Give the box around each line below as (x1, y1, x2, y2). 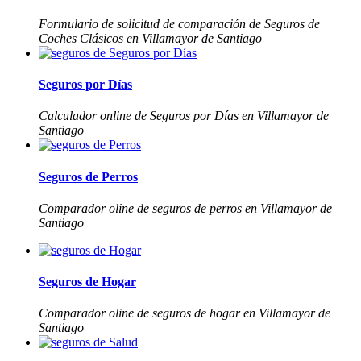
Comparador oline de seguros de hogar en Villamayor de (39, 306, 330, 321)
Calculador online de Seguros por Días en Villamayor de (39, 109, 329, 123)
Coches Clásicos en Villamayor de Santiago (39, 31, 262, 45)
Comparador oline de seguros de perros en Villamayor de (39, 201, 332, 215)
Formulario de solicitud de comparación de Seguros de (39, 16, 320, 31)
